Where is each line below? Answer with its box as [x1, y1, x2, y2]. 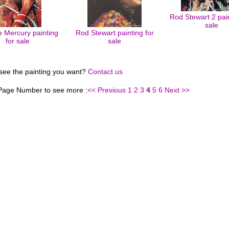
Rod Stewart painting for [75, 29, 154, 37]
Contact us [88, 67, 123, 76]
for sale [5, 37, 30, 45]
